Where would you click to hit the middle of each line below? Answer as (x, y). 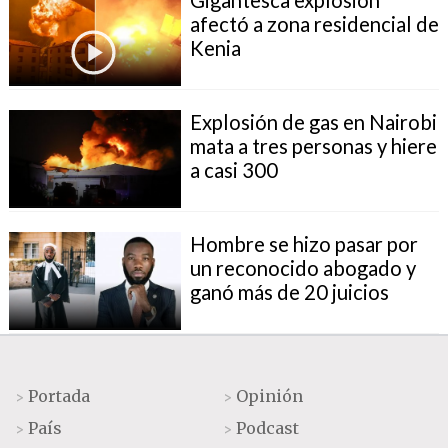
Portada (59, 395)
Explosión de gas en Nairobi (313, 121)
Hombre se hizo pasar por (303, 243)
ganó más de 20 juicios (289, 291)
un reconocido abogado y (302, 267)
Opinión (270, 395)
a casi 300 (233, 169)
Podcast (268, 427)
